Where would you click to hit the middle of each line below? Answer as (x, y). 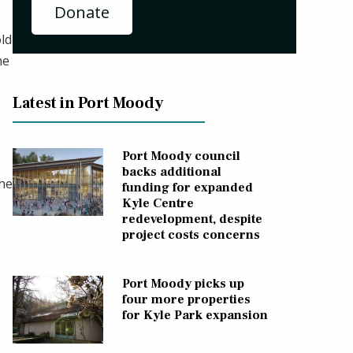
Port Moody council (181, 156)
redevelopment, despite (192, 219)
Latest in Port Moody (88, 103)
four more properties (186, 299)
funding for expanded (187, 187)
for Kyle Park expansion (195, 315)
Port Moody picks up (183, 283)
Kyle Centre (158, 203)
